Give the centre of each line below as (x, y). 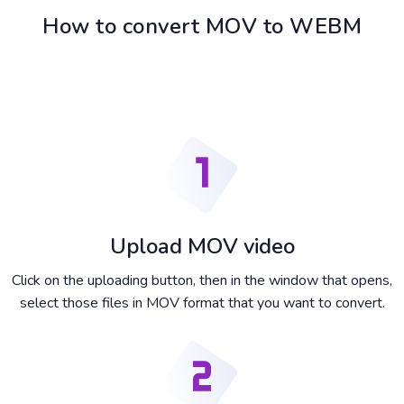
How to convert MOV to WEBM (202, 27)
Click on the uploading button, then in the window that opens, (202, 281)
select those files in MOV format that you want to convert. (202, 303)
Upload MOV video (202, 247)
